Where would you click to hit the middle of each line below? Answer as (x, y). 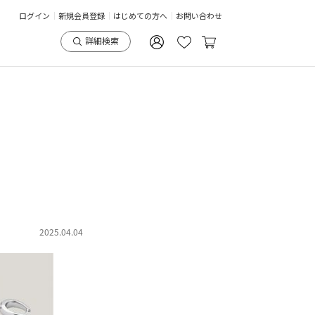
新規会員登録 (82, 15)
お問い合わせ (199, 15)
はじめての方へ (140, 15)
